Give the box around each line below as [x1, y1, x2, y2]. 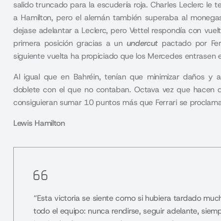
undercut [126, 38, 158, 48]
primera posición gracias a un [13, 38, 127, 48]
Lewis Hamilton [13, 118, 65, 128]
